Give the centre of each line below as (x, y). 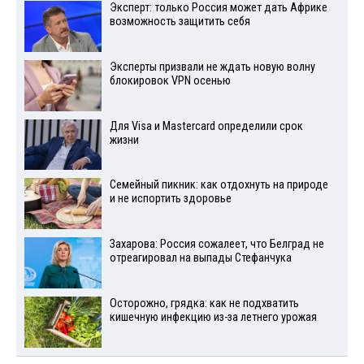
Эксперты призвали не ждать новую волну (212, 67)
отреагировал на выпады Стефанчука (200, 258)
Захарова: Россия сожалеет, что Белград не (217, 245)
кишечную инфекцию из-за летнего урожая (213, 317)
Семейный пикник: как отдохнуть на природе (219, 185)
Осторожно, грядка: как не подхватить (204, 303)
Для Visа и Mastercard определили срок (206, 126)
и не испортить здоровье (170, 199)
